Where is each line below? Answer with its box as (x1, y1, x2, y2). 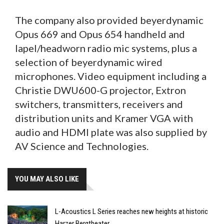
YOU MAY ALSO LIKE (15, 174, 79, 184)
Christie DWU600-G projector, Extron (15, 84, 186, 96)
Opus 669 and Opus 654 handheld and (15, 28, 185, 40)
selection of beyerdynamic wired (15, 56, 162, 68)
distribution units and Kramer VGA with (15, 112, 193, 124)
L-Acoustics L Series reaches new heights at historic (55, 207, 208, 216)
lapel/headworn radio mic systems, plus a (15, 42, 197, 54)
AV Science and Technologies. (15, 140, 148, 152)
